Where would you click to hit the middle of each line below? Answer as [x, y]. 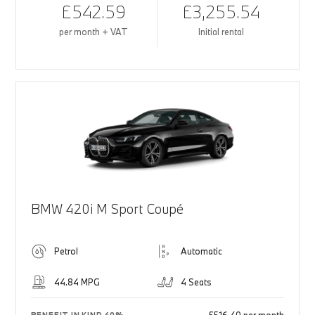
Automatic [201, 251]
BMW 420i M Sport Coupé [107, 209]
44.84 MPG [77, 282]
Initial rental [221, 32]
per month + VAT [94, 32]
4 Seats [196, 282]
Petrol [66, 251]
